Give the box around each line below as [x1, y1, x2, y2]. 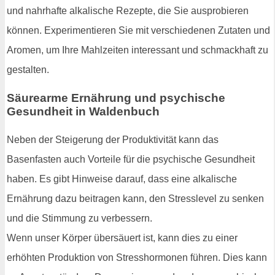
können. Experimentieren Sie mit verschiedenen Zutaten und [7, 25, 270, 36]
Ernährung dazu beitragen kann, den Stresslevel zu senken [7, 193, 264, 204]
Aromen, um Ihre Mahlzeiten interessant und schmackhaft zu [7, 45, 268, 56]
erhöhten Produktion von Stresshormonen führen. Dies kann [7, 252, 267, 263]
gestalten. [7, 64, 49, 76]
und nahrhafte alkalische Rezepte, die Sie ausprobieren [7, 6, 249, 17]
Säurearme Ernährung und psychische [7, 91, 225, 105]
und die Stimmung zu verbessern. [7, 212, 152, 223]
